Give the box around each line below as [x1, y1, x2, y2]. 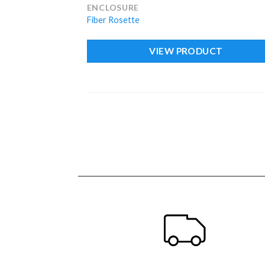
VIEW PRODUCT [149, 45, 223, 56]
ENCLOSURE [86, 2, 140, 12]
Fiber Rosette [86, 15, 140, 25]
